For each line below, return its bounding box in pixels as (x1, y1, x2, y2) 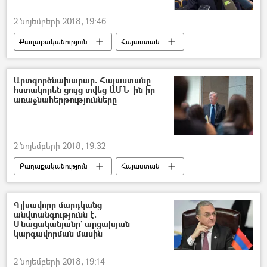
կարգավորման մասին (14, 228, 103, 240)
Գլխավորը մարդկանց (14, 199, 102, 211)
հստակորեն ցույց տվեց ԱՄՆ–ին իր (14, 84, 155, 96)
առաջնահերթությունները (14, 94, 117, 105)
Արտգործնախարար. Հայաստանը (14, 74, 151, 86)
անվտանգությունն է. (14, 209, 97, 221)
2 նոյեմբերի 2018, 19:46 (14, 15, 106, 27)
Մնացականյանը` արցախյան (14, 218, 130, 230)
